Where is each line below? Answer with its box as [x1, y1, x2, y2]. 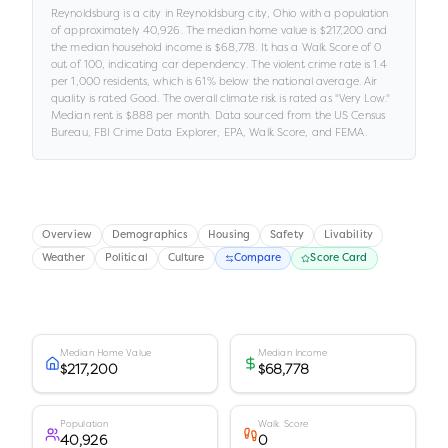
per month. [153, 108, 212, 122]
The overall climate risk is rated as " [159, 91, 339, 105]
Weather [42, 253, 85, 264]
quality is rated [51, 91, 130, 105]
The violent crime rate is [251, 57, 374, 71]
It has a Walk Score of [260, 40, 375, 54]
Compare [233, 253, 282, 264]
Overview [42, 230, 92, 241]
